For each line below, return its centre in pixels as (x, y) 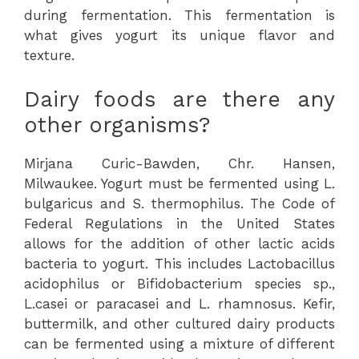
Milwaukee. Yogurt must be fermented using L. (179, 183)
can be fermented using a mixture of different (179, 343)
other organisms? (117, 125)
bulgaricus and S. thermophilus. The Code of (179, 203)
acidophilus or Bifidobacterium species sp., (179, 283)
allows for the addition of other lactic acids (179, 243)
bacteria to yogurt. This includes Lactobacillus (179, 263)
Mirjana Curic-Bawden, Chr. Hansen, (179, 163)
